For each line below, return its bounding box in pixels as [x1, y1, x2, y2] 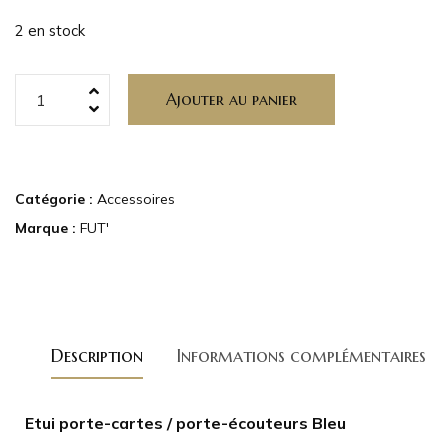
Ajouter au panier [165, 88, 297, 109]
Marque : [15, 218, 80, 237]
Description [50, 343, 143, 367]
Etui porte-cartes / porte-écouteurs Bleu [25, 412, 346, 433]
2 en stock [15, 21, 85, 41]
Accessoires [97, 189, 175, 208]
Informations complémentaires [175, 343, 426, 367]
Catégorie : [15, 189, 97, 208]
